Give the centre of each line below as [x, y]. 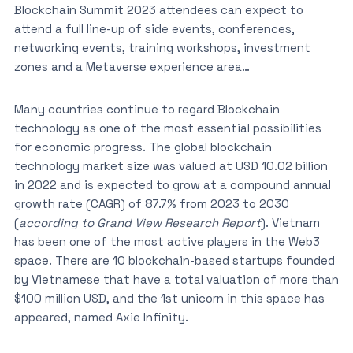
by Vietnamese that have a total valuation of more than [176, 279]
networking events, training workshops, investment [162, 48]
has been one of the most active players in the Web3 [167, 242]
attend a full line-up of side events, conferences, [154, 29]
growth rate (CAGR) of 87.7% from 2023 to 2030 [151, 204]
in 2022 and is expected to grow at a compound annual [172, 185]
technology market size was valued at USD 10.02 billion [171, 166]
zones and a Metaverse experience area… [132, 67]
